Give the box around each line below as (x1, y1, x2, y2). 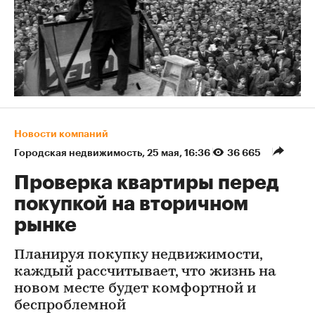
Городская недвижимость (14, 148, 142, 158)
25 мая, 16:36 (147, 148, 212, 158)
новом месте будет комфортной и (14, 282, 256, 297)
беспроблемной (14, 299, 126, 314)
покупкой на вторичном (14, 194, 248, 214)
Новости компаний (14, 129, 108, 139)
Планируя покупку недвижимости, (14, 248, 262, 263)
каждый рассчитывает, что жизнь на (14, 265, 276, 280)
